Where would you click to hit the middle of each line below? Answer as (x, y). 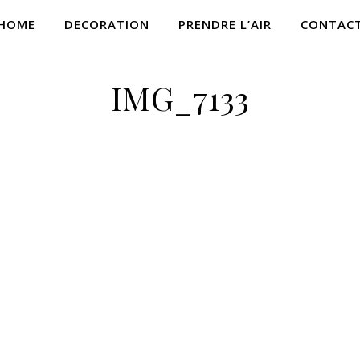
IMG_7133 (180, 98)
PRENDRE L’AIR (225, 24)
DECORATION (107, 24)
